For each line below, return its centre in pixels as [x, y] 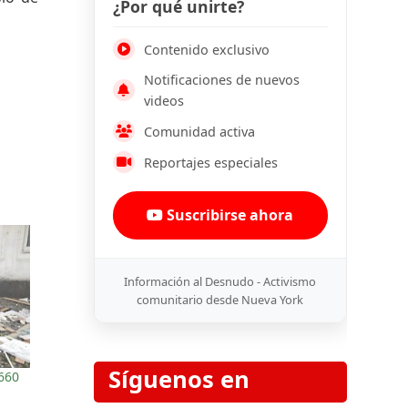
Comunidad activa [199, 131]
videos [163, 101]
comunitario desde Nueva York [220, 300]
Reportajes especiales [210, 162]
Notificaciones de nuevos [221, 80]
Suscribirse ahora [229, 215]
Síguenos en [178, 379]
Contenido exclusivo [206, 49]
